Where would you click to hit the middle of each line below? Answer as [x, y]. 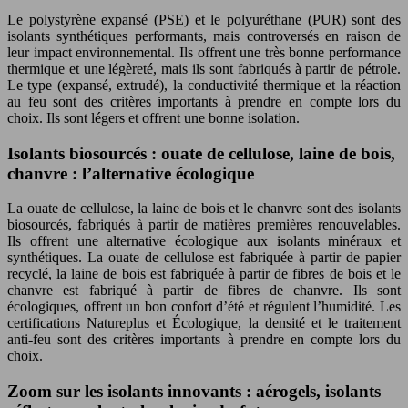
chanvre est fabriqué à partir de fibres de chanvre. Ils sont [204, 291]
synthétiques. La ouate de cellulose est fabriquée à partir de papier [204, 258]
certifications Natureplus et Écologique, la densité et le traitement [204, 323]
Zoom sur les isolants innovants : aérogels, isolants [194, 392]
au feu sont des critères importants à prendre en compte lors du [204, 101]
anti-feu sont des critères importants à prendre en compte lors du [204, 340]
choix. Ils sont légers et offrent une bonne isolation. [153, 117]
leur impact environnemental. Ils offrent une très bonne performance [204, 52]
